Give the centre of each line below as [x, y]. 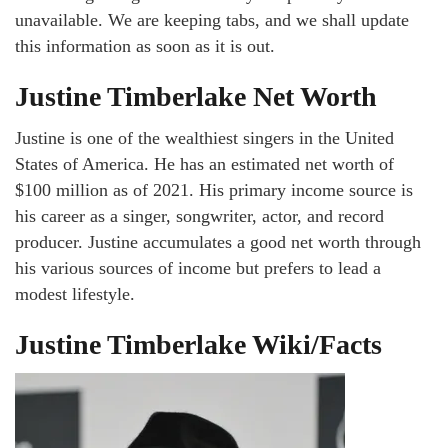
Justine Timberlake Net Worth [196, 97]
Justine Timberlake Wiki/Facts [198, 345]
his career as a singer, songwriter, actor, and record [199, 216]
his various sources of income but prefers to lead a [198, 268]
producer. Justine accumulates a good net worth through [218, 242]
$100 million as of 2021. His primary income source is [214, 190]
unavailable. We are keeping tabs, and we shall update [212, 20]
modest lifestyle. [75, 294]
